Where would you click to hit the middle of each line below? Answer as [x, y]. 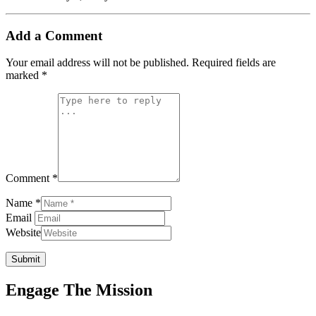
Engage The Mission [79, 290]
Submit [26, 260]
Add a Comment [54, 35]
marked [24, 75]
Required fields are [234, 63]
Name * [23, 203]
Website [23, 233]
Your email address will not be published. [97, 63]
